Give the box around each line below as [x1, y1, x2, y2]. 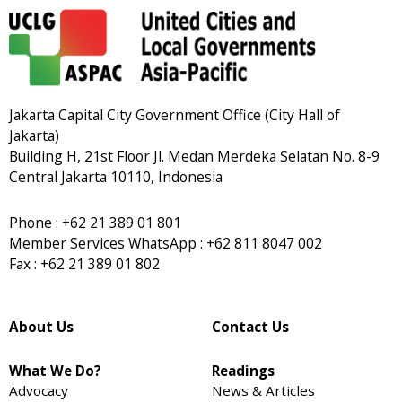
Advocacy [9, 380, 68, 399]
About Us [9, 318, 74, 336]
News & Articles [212, 380, 315, 399]
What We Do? [9, 361, 101, 380]
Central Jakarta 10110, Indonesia [9, 167, 223, 188]
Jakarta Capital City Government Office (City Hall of [9, 105, 340, 126]
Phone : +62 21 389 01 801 [9, 212, 181, 232]
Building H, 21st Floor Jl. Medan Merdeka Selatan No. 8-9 [9, 146, 380, 167]
